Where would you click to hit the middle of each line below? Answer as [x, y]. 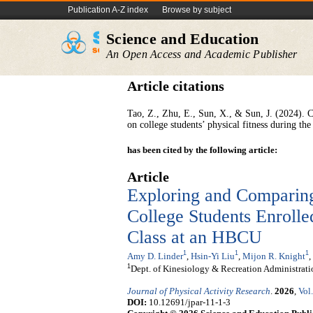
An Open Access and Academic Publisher [202, 54]
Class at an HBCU [195, 237]
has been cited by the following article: [202, 150]
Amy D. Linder [155, 256]
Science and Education [183, 39]
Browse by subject [197, 10]
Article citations [176, 86]
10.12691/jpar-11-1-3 [189, 303]
